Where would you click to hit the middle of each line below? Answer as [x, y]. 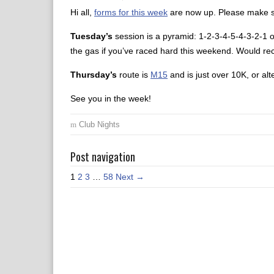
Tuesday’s [91, 36]
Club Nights [99, 124]
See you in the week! [111, 98]
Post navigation [103, 157]
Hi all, [82, 12]
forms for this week [131, 12]
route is [134, 75]
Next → [130, 177]
